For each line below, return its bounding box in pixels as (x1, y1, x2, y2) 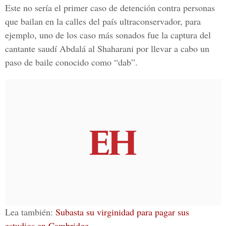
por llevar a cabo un (134, 42, 209, 54)
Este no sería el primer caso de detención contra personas (5, 2, 215, 14)
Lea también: (5, 206, 55, 218)
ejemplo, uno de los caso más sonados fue (5, 29, 159, 41)
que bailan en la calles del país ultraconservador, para (5, 15, 201, 27)
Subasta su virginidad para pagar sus (55, 206, 189, 218)
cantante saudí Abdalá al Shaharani (5, 42, 134, 54)
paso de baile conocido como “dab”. (5, 56, 138, 68)
